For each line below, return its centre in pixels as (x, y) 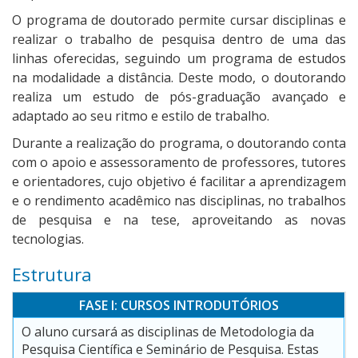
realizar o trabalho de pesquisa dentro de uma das (179, 40)
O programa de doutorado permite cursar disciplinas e (179, 20)
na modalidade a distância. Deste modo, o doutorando (179, 78)
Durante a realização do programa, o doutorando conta (179, 143)
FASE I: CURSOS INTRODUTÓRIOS (179, 306)
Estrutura (52, 274)
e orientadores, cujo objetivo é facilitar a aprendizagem (179, 182)
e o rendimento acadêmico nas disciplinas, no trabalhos (179, 201)
